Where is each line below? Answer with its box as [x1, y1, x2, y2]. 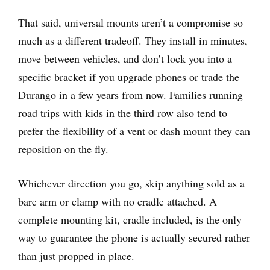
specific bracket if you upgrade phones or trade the [18, 69, 239, 84]
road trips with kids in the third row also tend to [18, 105, 227, 120]
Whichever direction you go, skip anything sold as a [18, 175, 245, 190]
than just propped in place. [18, 248, 134, 263]
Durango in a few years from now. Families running [18, 87, 243, 102]
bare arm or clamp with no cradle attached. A [18, 193, 217, 209]
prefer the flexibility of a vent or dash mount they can [18, 123, 250, 138]
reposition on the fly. [18, 141, 108, 156]
